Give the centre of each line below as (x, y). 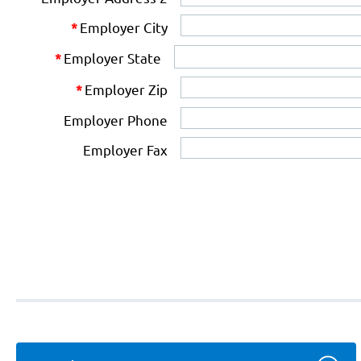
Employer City (123, 27)
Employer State (112, 57)
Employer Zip (126, 89)
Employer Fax (125, 149)
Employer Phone (115, 119)
